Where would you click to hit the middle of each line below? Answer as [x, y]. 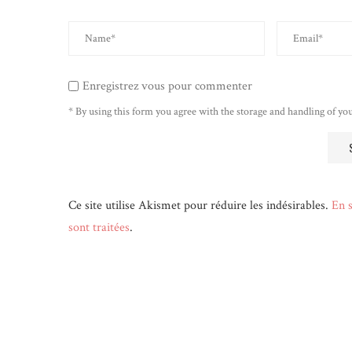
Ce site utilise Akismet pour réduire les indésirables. [200, 205]
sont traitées [99, 227]
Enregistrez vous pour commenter [167, 86]
